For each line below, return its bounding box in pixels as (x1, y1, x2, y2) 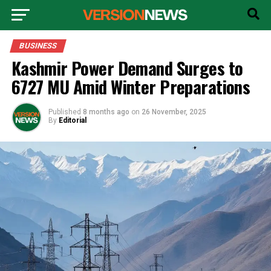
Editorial (58, 116, 87, 125)
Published (48, 108, 81, 116)
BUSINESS (18, 41, 58, 50)
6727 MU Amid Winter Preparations (11, 74, 250, 99)
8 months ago (82, 108, 129, 116)
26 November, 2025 (141, 108, 206, 116)
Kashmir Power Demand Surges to (11, 55, 243, 80)
